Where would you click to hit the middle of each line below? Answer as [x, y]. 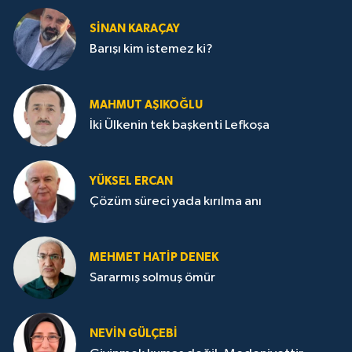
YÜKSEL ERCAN [131, 181]
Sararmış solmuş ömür [152, 278]
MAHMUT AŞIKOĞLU [146, 105]
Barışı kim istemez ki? [151, 49]
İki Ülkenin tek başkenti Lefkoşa [180, 126]
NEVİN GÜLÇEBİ [134, 334]
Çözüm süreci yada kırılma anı [176, 202]
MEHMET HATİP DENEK [154, 257]
